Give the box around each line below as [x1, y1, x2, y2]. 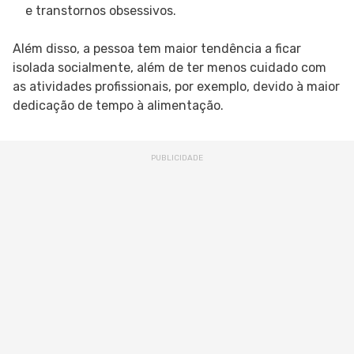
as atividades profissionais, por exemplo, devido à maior [13, 79, 340, 95]
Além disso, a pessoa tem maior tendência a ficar [13, 41, 301, 57]
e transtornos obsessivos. [25, 3, 176, 19]
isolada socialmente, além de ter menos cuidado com [13, 60, 326, 76]
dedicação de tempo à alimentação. [13, 98, 224, 114]
